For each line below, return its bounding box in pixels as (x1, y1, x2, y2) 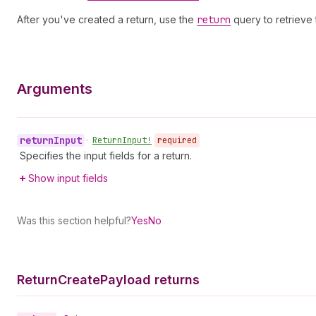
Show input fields (28, 172, 108, 184)
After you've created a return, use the (17, 13, 197, 25)
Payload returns (100, 272, 200, 287)
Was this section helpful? (17, 214, 131, 226)
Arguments (17, 80, 92, 97)
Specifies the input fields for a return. (20, 150, 192, 162)
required (157, 135, 197, 146)
